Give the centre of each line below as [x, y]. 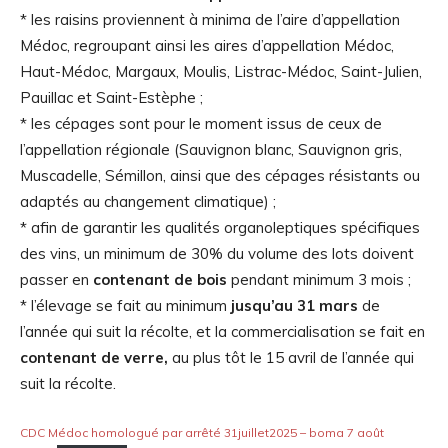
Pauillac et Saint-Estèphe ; [111, 98]
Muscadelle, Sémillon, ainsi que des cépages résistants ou [220, 176]
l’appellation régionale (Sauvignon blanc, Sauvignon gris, [211, 150]
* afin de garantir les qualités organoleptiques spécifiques [220, 228]
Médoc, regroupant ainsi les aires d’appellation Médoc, [207, 46]
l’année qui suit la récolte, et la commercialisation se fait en [222, 332]
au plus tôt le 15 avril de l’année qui [293, 358]
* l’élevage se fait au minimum [125, 306]
